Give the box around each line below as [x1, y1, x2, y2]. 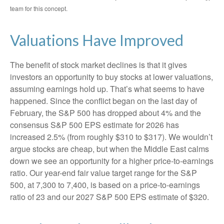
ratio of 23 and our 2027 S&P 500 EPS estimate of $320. [10, 191, 209, 203]
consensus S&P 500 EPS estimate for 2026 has [10, 119, 179, 131]
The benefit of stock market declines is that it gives [10, 59, 187, 71]
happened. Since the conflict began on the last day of [10, 95, 197, 107]
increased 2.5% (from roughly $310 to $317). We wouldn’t [10, 131, 212, 143]
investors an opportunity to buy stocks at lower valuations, [10, 71, 213, 83]
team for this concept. [10, 4, 67, 13]
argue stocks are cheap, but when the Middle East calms [10, 143, 209, 155]
